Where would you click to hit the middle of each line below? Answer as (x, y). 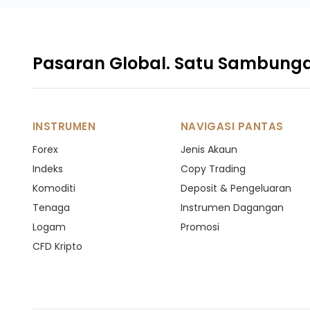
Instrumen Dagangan (232, 208)
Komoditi (54, 188)
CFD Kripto (57, 246)
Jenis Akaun (209, 149)
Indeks (48, 169)
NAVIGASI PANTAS (232, 126)
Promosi (200, 227)
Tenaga (51, 208)
